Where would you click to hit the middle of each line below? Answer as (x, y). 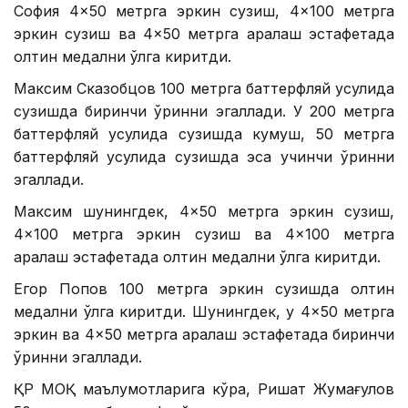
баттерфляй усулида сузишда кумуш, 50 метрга (204, 133)
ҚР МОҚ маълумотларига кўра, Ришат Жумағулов (204, 388)
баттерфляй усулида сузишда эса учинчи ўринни (204, 156)
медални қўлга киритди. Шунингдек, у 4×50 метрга (204, 311)
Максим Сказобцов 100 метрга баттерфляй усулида (204, 88)
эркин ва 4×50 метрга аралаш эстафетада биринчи (204, 334)
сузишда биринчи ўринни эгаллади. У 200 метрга (204, 111)
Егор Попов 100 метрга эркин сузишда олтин (204, 288)
